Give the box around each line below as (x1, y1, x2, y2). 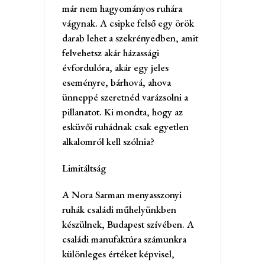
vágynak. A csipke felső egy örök (62, 16, 194, 30)
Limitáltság (62, 161, 106, 174)
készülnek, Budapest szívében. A (62, 217, 194, 231)
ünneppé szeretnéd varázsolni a (62, 90, 188, 104)
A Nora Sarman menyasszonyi (62, 188, 182, 201)
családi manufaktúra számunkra (62, 232, 186, 245)
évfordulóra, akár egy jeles (62, 60, 169, 74)
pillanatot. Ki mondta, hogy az (62, 105, 183, 118)
